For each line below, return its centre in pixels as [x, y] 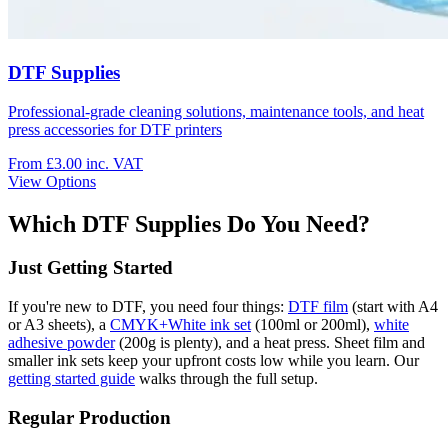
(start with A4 [393, 307]
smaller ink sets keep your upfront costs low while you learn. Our [213, 361]
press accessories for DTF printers [115, 129]
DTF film [318, 307]
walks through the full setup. [226, 379]
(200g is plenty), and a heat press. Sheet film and [270, 343]
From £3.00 [47, 163]
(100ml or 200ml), [312, 325]
